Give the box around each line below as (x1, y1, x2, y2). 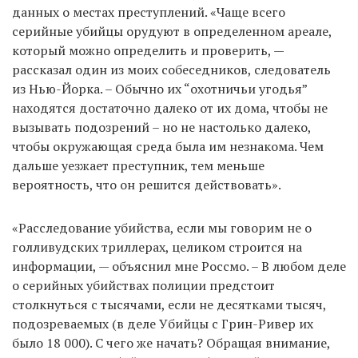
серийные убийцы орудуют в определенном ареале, (12, 22, 332, 40)
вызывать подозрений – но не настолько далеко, (12, 117, 311, 136)
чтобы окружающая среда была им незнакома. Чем (12, 137, 324, 155)
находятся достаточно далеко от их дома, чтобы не (12, 98, 328, 117)
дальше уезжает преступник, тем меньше (12, 156, 265, 174)
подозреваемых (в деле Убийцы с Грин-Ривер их (12, 314, 313, 332)
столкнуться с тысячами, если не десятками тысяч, (12, 295, 326, 313)
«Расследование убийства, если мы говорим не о (12, 218, 312, 237)
